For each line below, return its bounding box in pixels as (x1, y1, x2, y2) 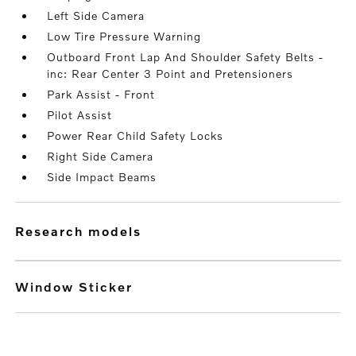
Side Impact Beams (47, 170, 157, 184)
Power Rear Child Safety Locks (47, 129, 224, 143)
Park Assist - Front (47, 87, 156, 102)
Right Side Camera (47, 149, 154, 164)
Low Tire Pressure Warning (47, 29, 202, 44)
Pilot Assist (47, 108, 113, 122)
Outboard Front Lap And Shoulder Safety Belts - (47, 50, 324, 64)
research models (25, 223, 142, 239)
